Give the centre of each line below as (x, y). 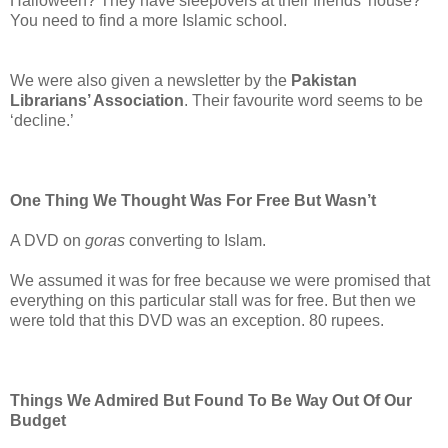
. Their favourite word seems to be (303, 100)
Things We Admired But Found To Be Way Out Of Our (211, 400)
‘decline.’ (42, 120)
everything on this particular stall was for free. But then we (213, 300)
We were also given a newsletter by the (150, 80)
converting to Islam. (195, 240)
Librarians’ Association (97, 100)
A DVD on (47, 240)
